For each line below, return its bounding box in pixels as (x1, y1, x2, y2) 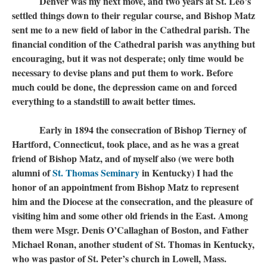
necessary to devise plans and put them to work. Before (12, 66, 233, 79)
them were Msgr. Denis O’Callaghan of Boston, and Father (12, 223, 249, 237)
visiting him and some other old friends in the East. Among (12, 209, 248, 222)
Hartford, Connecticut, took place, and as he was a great (12, 137, 239, 151)
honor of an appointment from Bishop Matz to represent (12, 180, 239, 194)
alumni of (12, 166, 52, 179)
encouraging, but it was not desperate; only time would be (12, 51, 244, 65)
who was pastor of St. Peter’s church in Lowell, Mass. (12, 252, 226, 265)
